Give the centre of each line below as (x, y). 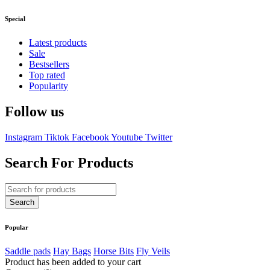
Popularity (49, 86)
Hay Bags (72, 251)
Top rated (47, 75)
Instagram (24, 137)
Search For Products (69, 162)
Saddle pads (28, 251)
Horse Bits (114, 251)
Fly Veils (153, 251)
